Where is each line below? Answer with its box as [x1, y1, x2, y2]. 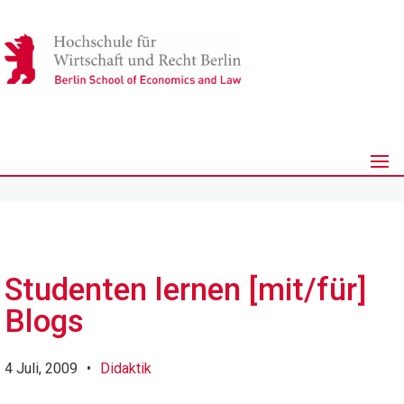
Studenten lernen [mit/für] [5, 271, 366, 308]
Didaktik [100, 360, 151, 377]
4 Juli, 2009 [5, 360, 78, 377]
